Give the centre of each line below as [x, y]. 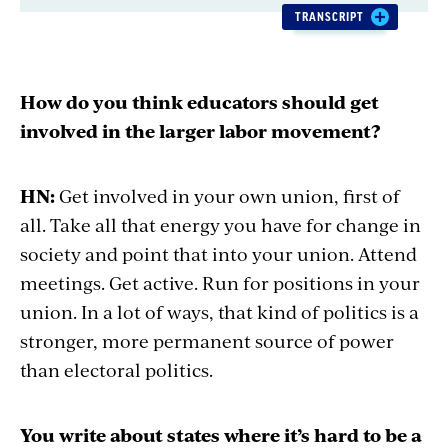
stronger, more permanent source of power [207, 340]
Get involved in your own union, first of [229, 195]
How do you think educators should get [199, 101]
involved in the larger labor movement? [200, 130]
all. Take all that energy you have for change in [220, 224]
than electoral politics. [116, 369]
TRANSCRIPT [329, 16]
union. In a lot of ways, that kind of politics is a [219, 311]
